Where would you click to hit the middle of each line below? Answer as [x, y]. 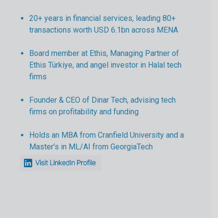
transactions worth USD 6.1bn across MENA [104, 30]
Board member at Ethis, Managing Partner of [104, 54]
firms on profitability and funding [84, 112]
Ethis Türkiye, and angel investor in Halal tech [105, 65]
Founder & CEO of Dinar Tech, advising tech [102, 100]
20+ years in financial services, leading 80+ [102, 18]
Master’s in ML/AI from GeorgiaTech [91, 147]
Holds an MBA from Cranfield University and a [107, 135]
